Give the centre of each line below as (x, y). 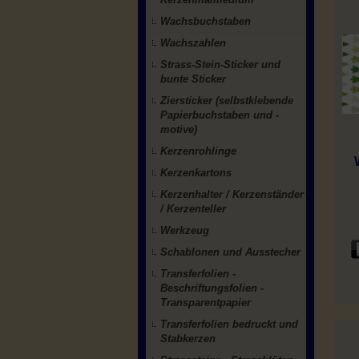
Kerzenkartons (196, 173)
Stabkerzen (188, 339)
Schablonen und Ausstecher (230, 252)
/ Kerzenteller (193, 209)
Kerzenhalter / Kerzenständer (232, 194)
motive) (179, 129)
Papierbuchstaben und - (220, 115)
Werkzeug (185, 230)
